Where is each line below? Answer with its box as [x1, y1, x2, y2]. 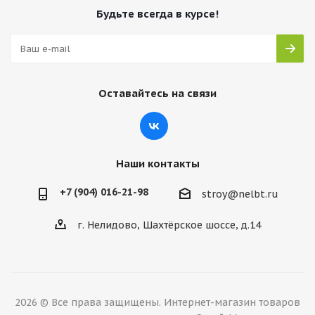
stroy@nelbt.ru [201, 188, 278, 201]
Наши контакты [115, 157, 200, 170]
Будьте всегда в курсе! [96, 7, 219, 20]
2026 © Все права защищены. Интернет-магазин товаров [15, 296, 300, 309]
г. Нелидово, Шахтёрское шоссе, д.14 [77, 219, 261, 232]
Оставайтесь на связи [98, 86, 217, 100]
